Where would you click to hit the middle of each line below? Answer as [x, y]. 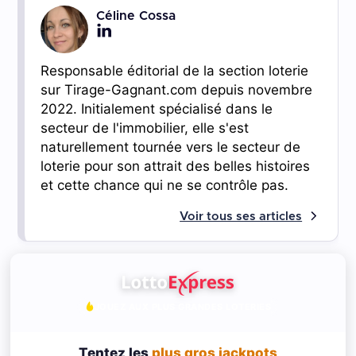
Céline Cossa [135, 16]
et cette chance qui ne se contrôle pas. [164, 185]
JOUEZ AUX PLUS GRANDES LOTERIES [183, 306]
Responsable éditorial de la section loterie [174, 70]
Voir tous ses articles [241, 216]
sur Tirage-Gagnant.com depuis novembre [176, 89]
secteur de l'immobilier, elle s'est [144, 128]
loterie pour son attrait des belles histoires [175, 166]
